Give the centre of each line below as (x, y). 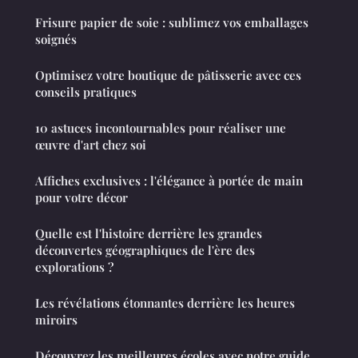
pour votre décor (82, 197)
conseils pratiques (86, 91)
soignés (56, 39)
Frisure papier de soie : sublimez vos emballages (172, 22)
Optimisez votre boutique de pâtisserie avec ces (168, 75)
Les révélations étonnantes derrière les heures (165, 302)
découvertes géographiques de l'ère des (145, 250)
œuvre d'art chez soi (91, 144)
